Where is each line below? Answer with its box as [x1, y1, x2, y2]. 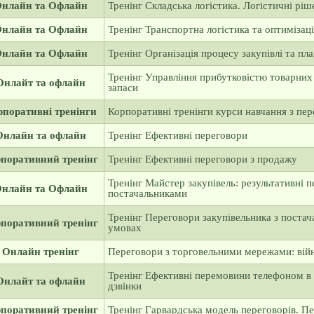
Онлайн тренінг [1, 246, 79, 257]
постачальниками [107, 188, 187, 199]
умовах [107, 222, 142, 233]
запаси [107, 82, 138, 93]
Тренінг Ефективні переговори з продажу [107, 153, 297, 165]
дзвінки [107, 280, 142, 292]
